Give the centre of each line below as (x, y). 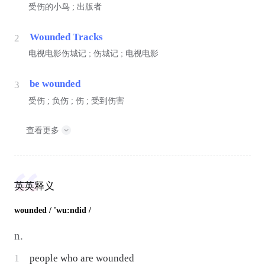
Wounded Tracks (66, 37)
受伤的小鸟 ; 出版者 (65, 7)
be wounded (55, 84)
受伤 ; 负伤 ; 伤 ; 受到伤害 (76, 101)
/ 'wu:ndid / (70, 211)
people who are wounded (82, 258)
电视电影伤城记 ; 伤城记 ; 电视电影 (93, 54)
